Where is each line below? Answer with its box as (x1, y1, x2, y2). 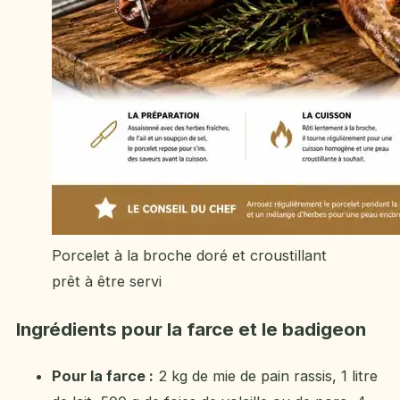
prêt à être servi (52, 272, 162, 291)
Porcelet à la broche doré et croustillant (52, 246, 327, 265)
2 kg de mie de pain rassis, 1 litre (154, 366, 378, 385)
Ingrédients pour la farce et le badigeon (16, 317, 366, 340)
